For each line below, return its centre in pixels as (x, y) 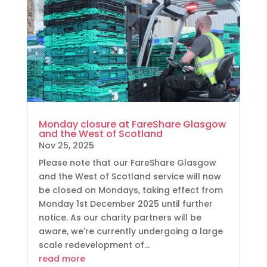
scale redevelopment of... (94, 245)
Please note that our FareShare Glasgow (127, 163)
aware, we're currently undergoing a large (131, 232)
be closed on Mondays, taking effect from (131, 190)
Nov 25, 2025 (66, 146)
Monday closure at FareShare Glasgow (132, 125)
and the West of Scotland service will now (130, 177)
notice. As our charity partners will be (120, 218)
